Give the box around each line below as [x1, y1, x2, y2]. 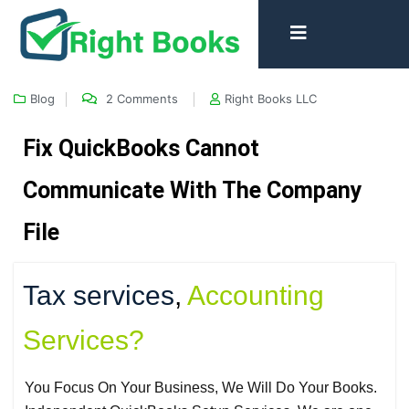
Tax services [23, 280, 174, 310]
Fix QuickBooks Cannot [23, 135, 259, 162]
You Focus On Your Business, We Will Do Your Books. [25, 380, 377, 395]
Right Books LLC [225, 91, 317, 106]
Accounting [187, 280, 324, 310]
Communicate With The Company [23, 177, 362, 204]
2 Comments [106, 91, 178, 106]
